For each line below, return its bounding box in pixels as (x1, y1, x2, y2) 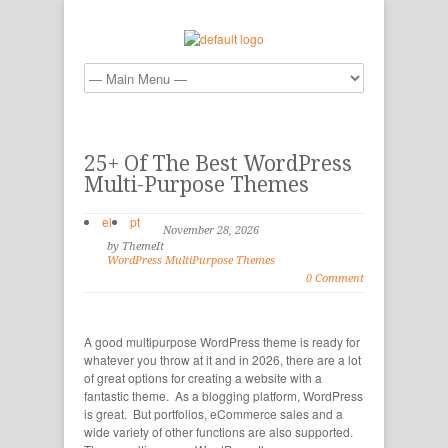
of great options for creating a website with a (84, 369, 322, 386)
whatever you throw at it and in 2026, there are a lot (84, 351, 361, 368)
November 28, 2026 (163, 224, 259, 237)
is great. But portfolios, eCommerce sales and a (84, 405, 343, 422)
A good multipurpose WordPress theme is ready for (84, 333, 360, 350)
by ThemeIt (107, 240, 164, 253)
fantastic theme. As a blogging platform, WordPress (84, 387, 363, 404)
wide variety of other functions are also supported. (84, 423, 356, 440)
